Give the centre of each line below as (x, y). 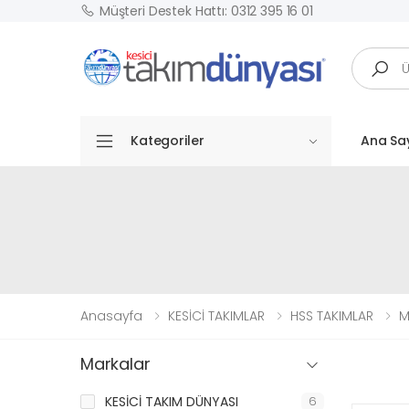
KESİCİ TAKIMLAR (216, 316)
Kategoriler (168, 141)
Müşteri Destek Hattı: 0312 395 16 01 (206, 11)
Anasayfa (111, 316)
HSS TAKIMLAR (332, 316)
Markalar (115, 364)
